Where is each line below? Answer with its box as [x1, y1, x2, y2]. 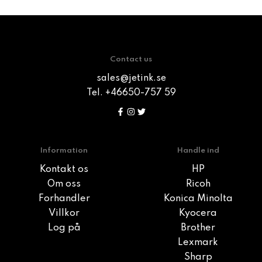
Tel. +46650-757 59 [86, 88, 176, 98]
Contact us [110, 56, 152, 64]
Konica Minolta [163, 194, 233, 204]
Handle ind [177, 147, 219, 155]
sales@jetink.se [96, 74, 166, 84]
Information [40, 147, 88, 155]
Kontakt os [40, 165, 88, 175]
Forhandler [38, 194, 90, 204]
